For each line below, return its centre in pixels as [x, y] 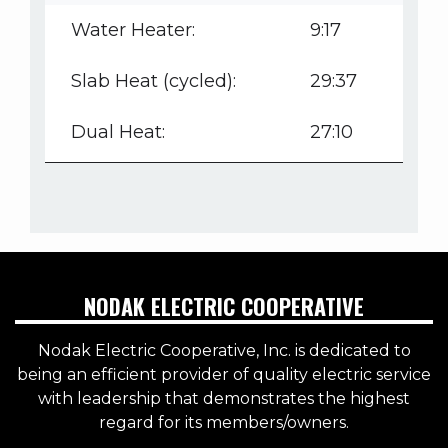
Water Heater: [133, 30]
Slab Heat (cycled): [153, 81]
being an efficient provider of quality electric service [224, 375]
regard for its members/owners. [224, 423]
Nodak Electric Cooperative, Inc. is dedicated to [224, 351]
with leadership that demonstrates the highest [224, 399]
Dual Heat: [118, 132]
